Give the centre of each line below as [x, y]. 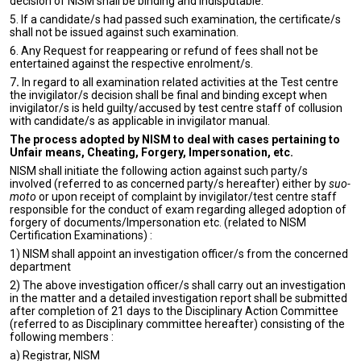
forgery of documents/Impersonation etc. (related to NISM [158, 222]
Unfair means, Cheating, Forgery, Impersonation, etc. [151, 152]
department [40, 267]
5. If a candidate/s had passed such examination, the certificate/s [175, 19]
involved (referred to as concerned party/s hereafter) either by [169, 184]
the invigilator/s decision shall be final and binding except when [168, 95]
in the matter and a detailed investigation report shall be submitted [178, 298]
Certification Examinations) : [81, 235]
